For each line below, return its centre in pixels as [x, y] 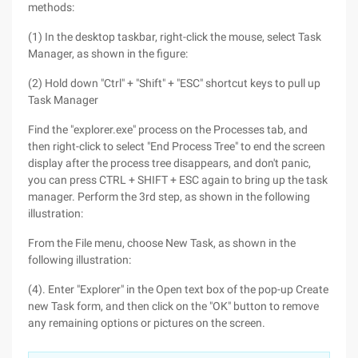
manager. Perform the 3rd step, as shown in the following [169, 197]
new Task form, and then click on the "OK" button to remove [173, 306]
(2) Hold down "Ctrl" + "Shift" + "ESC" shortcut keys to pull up [174, 83]
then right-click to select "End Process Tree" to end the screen [177, 146]
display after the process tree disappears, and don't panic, [169, 163]
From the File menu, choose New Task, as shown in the [162, 243]
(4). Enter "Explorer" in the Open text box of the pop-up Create [178, 289]
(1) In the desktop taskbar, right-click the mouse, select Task [175, 37]
